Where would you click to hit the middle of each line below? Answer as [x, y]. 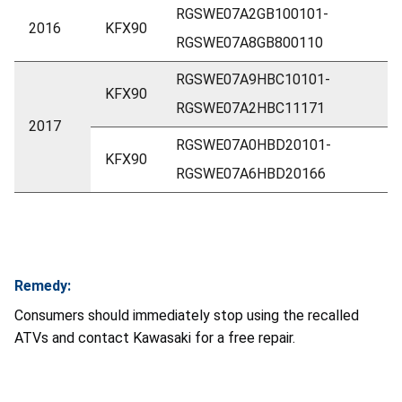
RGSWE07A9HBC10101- [253, 80]
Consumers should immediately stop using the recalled [187, 316]
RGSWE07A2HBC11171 [250, 109]
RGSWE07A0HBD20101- [253, 145]
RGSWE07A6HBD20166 [251, 174]
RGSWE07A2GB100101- [252, 14]
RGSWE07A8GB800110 [249, 43]
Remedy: [43, 286]
